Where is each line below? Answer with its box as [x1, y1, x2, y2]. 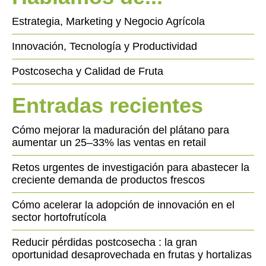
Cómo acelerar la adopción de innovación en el [12, 199, 235, 211]
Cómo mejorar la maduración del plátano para [12, 124, 229, 136]
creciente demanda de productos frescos [12, 174, 205, 186]
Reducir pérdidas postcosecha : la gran [12, 236, 197, 248]
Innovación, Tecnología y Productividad [12, 40, 197, 52]
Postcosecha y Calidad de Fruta [12, 65, 163, 77]
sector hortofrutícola [12, 211, 106, 223]
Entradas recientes [12, 93, 203, 118]
